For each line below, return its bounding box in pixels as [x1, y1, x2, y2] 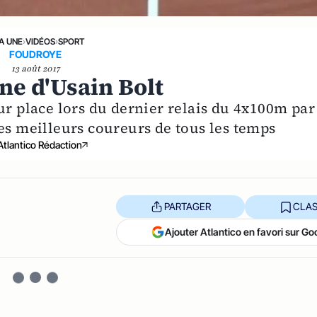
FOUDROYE [9, 47, 62, 60]
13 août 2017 [11, 62, 60, 74]
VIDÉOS [25, 35, 56, 47]
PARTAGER [163, 200, 211, 213]
